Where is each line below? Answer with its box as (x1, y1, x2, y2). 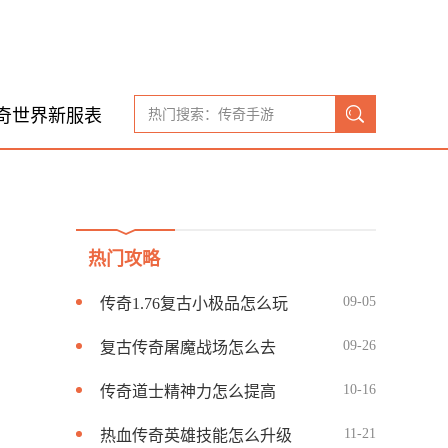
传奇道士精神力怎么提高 (100, 383, 276, 400)
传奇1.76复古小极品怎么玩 (100, 295, 288, 312)
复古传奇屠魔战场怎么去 (100, 339, 276, 356)
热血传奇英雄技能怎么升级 (100, 427, 292, 444)
